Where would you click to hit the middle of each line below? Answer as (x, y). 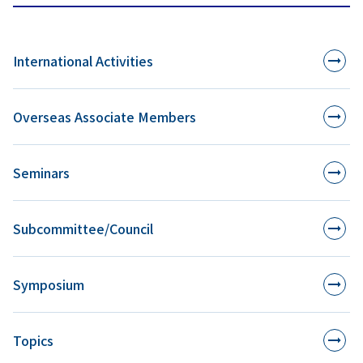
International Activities (83, 61)
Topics (33, 341)
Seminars (41, 173)
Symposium (49, 285)
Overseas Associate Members (105, 117)
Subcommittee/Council (83, 229)
